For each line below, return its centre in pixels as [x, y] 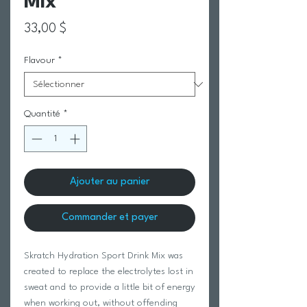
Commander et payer [110, 217]
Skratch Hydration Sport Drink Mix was [103, 255]
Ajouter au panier [110, 182]
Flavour [39, 60]
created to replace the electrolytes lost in [109, 271]
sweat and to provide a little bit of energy [110, 287]
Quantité [42, 114]
